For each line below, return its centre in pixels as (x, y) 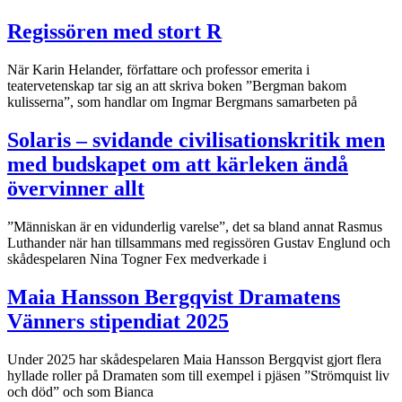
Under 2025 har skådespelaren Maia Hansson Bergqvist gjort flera (194, 359)
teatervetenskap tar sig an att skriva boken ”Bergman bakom (177, 85)
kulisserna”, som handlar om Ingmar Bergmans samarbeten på (182, 101)
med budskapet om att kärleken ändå (178, 164)
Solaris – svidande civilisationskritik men (196, 140)
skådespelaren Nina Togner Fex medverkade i (137, 258)
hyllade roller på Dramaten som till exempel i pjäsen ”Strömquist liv (198, 375)
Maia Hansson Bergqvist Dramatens (174, 297)
